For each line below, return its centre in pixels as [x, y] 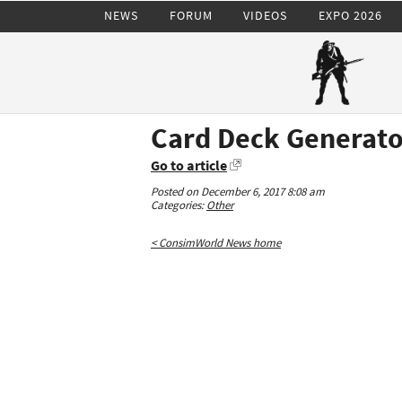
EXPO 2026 [350, 15]
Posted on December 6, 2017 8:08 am [238, 192]
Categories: [179, 205]
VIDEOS [266, 15]
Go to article [189, 165]
